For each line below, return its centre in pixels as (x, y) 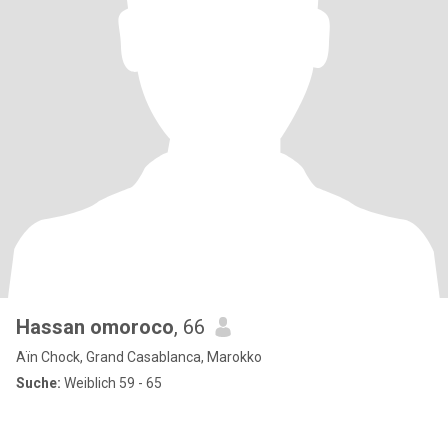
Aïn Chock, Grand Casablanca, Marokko (139, 357)
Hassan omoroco (95, 327)
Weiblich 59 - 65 (111, 383)
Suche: (38, 383)
